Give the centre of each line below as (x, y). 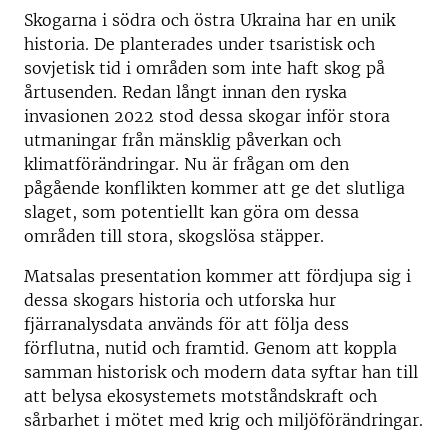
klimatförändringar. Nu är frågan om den (186, 164)
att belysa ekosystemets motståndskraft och (200, 396)
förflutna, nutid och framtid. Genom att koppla (210, 348)
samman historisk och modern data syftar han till (221, 372)
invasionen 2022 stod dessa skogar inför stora (207, 116)
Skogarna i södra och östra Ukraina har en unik (209, 20)
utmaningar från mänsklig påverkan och (182, 140)
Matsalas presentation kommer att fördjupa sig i (217, 276)
